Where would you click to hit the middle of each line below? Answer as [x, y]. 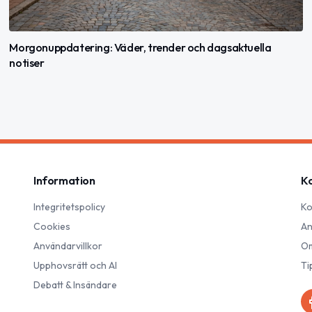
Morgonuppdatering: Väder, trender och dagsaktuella [140, 48]
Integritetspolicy [69, 207]
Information [64, 181]
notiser [27, 63]
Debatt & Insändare [75, 285]
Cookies [52, 227]
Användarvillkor [68, 246]
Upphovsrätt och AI [75, 266]
